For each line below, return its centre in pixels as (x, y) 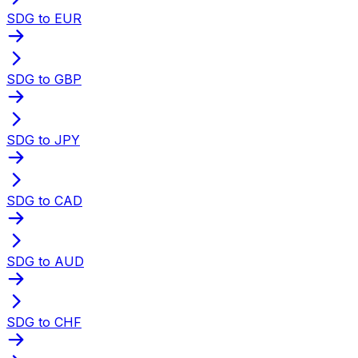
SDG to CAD (44, 200)
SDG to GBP (44, 79)
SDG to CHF (44, 322)
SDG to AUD (45, 261)
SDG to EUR (44, 18)
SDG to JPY (43, 139)
